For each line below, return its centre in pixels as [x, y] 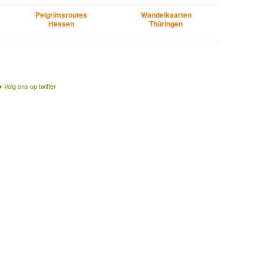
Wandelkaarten [166, 14]
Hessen [61, 23]
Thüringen [166, 23]
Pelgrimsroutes [61, 14]
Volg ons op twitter [30, 86]
